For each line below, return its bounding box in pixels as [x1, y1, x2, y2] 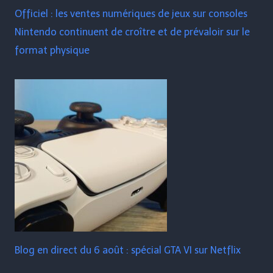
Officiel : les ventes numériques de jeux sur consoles [15, 8, 247, 20]
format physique [15, 44, 90, 57]
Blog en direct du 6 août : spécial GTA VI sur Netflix [15, 244, 241, 257]
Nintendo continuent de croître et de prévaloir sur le [15, 26, 250, 38]
